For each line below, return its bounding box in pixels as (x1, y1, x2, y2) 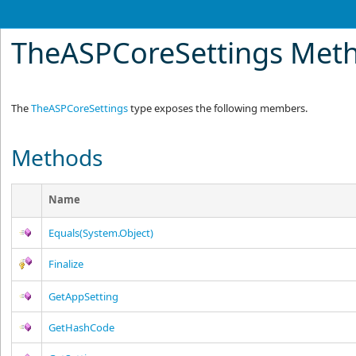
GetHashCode (48, 320, 115, 335)
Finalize (48, 257, 84, 271)
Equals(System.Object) (48, 226, 154, 240)
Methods (11, 142, 103, 172)
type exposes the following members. (128, 101, 308, 115)
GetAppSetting (48, 289, 119, 304)
